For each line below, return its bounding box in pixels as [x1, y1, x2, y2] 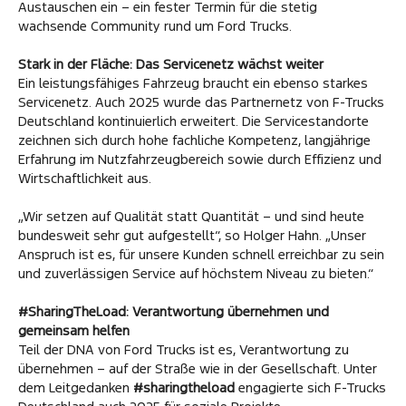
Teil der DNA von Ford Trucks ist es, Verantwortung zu [18, 340, 349, 358]
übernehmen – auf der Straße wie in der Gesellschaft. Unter [18, 359, 377, 377]
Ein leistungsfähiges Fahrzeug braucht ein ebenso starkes [18, 73, 368, 92]
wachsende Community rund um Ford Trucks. [18, 16, 292, 34]
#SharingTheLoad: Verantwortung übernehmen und [18, 302, 329, 320]
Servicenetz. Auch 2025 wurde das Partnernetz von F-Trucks [18, 92, 384, 111]
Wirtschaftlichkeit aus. [18, 169, 151, 187]
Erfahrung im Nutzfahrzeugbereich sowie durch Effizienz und [18, 150, 382, 168]
